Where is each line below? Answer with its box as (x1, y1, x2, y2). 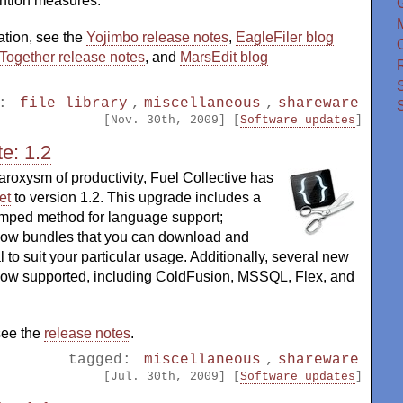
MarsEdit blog (180, 49, 268, 66)
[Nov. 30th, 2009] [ (103, 112, 240, 127)
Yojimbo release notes (86, 30, 228, 46)
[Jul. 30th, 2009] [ (103, 369, 240, 383)
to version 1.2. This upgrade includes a (11, 190, 261, 206)
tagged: (68, 351, 141, 368)
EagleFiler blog (236, 30, 334, 46)
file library (20, 94, 129, 112)
